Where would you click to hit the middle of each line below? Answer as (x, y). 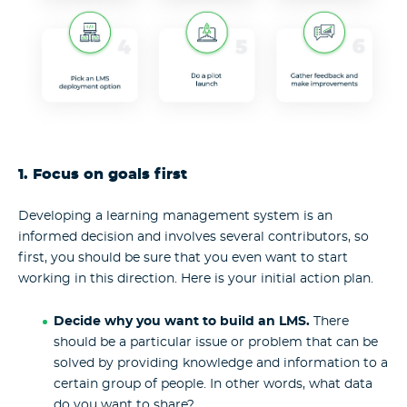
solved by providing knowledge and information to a (220, 363)
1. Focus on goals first (103, 175)
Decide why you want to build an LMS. (181, 321)
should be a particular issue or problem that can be (215, 342)
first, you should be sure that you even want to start (183, 258)
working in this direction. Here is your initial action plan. (196, 279)
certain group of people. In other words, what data (213, 384)
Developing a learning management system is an (175, 217)
